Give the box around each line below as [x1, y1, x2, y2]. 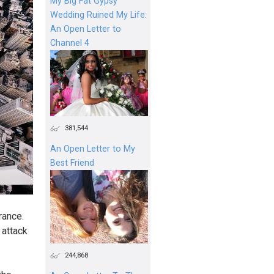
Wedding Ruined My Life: [50, 9, 147, 20]
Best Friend [50, 157, 94, 168]
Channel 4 [50, 37, 89, 48]
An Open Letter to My [50, 143, 135, 154]
